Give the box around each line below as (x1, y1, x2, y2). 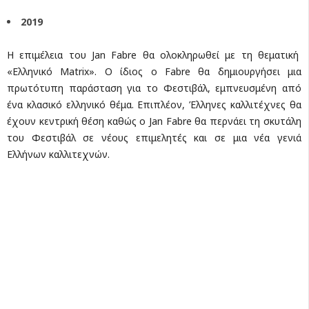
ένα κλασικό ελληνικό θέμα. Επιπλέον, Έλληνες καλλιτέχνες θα (7, 97, 301, 111)
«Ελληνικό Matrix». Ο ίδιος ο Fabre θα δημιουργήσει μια (7, 64, 301, 78)
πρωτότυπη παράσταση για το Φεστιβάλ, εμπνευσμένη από (7, 81, 301, 94)
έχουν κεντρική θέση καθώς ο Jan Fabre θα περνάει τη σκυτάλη (7, 114, 301, 128)
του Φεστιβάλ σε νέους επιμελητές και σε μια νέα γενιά (7, 130, 301, 144)
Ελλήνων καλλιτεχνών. (7, 147, 110, 161)
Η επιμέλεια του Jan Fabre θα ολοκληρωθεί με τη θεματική (7, 48, 301, 61)
